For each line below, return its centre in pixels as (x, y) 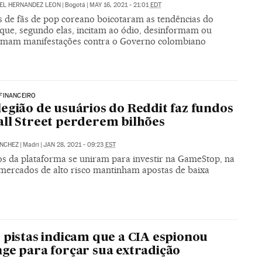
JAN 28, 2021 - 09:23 (74, 145)
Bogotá (75, 5)
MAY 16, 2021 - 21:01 (120, 5)
